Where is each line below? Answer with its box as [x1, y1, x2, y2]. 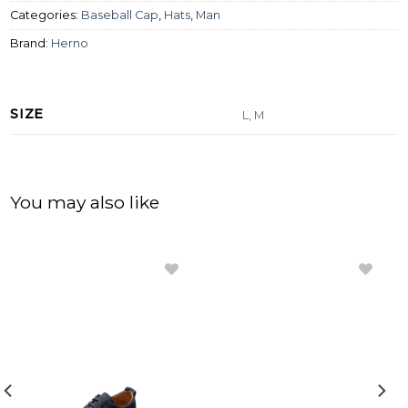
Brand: [10, 36, 52, 50]
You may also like [10, 191, 160, 214]
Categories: [10, 7, 82, 22]
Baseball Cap [81, 7, 159, 22]
